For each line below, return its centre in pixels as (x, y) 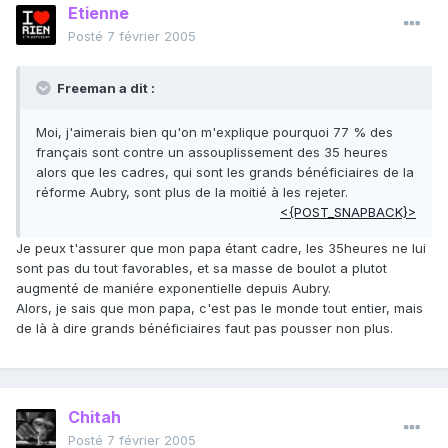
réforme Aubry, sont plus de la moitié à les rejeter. (192, 192)
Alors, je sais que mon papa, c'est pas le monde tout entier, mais (219, 308)
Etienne (98, 13)
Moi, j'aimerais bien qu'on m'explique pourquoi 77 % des (214, 132)
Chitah (94, 417)
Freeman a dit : (104, 88)
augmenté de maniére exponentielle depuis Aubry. (173, 288)
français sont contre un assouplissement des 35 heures (212, 152)
